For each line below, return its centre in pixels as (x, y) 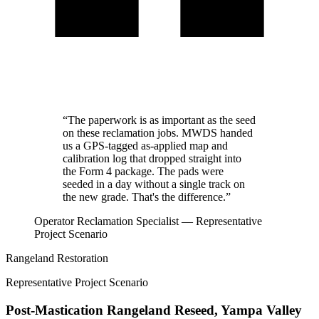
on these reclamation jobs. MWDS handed (158, 133)
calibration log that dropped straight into (152, 158)
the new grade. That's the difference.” (147, 197)
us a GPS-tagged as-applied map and (145, 146)
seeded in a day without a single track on (154, 184)
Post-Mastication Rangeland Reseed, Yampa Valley (154, 310)
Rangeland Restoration (57, 258)
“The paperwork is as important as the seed (159, 120)
